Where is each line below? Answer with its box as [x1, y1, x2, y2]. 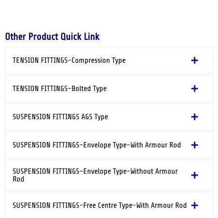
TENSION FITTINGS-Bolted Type [13, 84, 107, 93]
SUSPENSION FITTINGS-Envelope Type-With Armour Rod [13, 141, 181, 150]
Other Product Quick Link [5, 31, 99, 43]
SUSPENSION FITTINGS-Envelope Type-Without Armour [13, 167, 178, 176]
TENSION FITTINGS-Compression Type [13, 56, 126, 65]
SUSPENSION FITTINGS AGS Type [13, 112, 108, 122]
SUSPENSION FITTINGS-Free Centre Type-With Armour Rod [13, 201, 187, 210]
